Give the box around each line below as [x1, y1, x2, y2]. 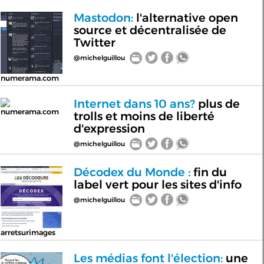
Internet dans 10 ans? [73, 97, 195, 111]
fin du [190, 165, 227, 179]
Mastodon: [73, 11, 133, 25]
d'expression [73, 121, 145, 136]
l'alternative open [133, 11, 238, 25]
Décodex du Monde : [73, 165, 190, 179]
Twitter [73, 35, 115, 49]
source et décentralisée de [73, 23, 226, 37]
